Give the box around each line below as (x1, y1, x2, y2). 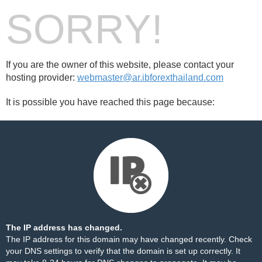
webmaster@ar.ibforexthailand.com (77, 73, 223, 82)
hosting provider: (6, 73, 77, 82)
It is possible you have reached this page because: (6, 97, 215, 107)
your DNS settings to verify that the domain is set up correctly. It (6, 246, 240, 256)
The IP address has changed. (6, 223, 122, 232)
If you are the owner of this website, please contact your (6, 60, 234, 70)
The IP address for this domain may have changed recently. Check (6, 235, 252, 244)
